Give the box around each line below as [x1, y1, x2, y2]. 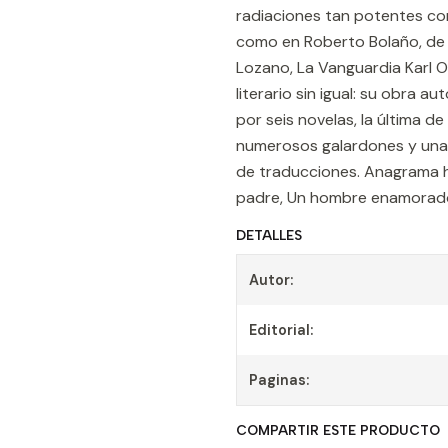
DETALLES [236, 227, 302, 243]
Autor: [249, 271, 293, 289]
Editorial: [249, 321, 313, 339]
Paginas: [249, 371, 309, 389]
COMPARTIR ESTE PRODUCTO [236, 422, 440, 438]
